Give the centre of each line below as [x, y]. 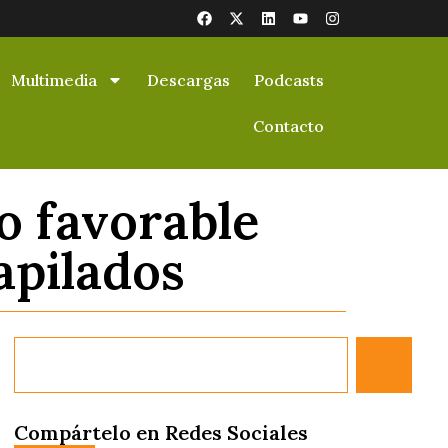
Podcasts [289, 80]
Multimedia [54, 80]
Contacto [288, 126]
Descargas [188, 80]
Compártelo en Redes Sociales [161, 432]
